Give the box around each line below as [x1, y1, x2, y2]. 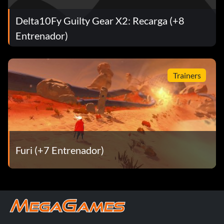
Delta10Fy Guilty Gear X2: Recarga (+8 [15, 14, 184, 26]
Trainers [172, 70, 201, 80]
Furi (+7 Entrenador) [15, 143, 104, 156]
